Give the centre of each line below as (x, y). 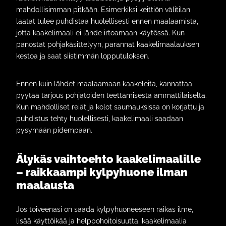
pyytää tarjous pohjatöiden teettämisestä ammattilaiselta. (111, 95)
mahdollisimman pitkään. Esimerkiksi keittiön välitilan (103, 10)
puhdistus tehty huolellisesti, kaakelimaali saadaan (100, 119)
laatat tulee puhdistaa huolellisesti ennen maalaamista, (107, 21)
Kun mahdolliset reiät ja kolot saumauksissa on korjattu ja (110, 107)
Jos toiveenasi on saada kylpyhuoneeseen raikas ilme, (105, 209)
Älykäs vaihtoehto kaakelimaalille (108, 159)
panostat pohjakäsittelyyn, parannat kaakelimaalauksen (108, 44)
